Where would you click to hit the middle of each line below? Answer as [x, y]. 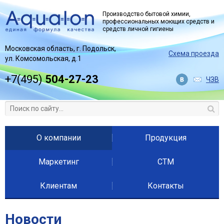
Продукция [165, 137]
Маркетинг [58, 161]
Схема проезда [194, 53]
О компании [58, 137]
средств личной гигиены [138, 29]
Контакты [165, 185]
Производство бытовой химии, [146, 14]
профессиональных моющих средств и [158, 21]
